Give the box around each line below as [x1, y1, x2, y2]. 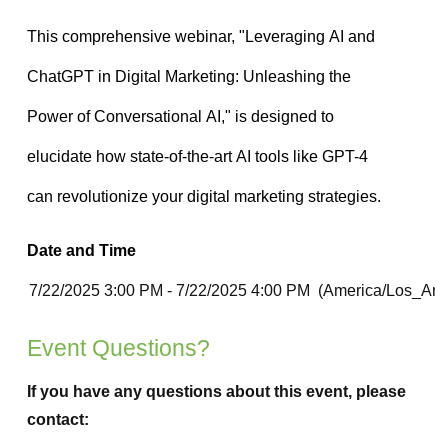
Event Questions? [27, 335, 210, 362]
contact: [27, 411, 89, 429]
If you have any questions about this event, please [27, 383, 406, 401]
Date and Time [27, 242, 136, 260]
